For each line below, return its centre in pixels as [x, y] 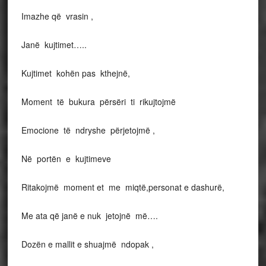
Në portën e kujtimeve [66, 159]
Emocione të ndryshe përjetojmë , [88, 130]
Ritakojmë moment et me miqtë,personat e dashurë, [123, 187]
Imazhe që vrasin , [57, 16]
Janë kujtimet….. [54, 45]
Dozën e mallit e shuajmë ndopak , [87, 244]
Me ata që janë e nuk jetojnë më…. [89, 216]
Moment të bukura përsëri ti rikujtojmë [98, 102]
